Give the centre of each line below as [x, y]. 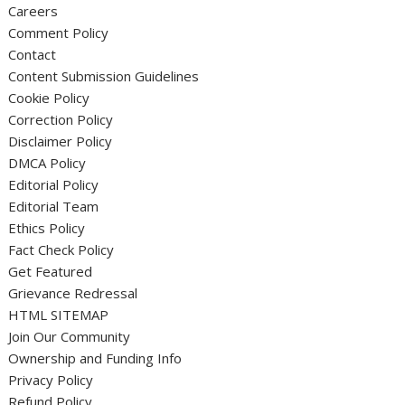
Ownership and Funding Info [95, 358]
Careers [33, 11]
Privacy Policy [51, 380]
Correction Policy [61, 119]
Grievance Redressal [73, 293]
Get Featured [51, 271]
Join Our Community [70, 336]
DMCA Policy [47, 163]
